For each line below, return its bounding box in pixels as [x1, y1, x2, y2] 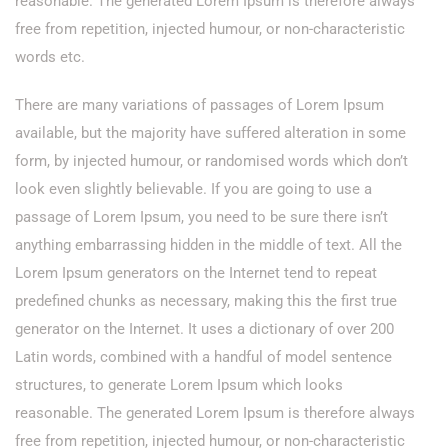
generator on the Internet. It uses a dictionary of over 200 [15, 320, 394, 338]
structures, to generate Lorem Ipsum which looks [15, 376, 343, 394]
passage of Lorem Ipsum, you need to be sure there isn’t [15, 208, 388, 226]
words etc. [15, 48, 85, 66]
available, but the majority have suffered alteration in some [15, 124, 406, 142]
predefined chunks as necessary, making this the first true [15, 292, 397, 310]
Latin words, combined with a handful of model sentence [15, 348, 392, 366]
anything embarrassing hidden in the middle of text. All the [15, 236, 402, 254]
